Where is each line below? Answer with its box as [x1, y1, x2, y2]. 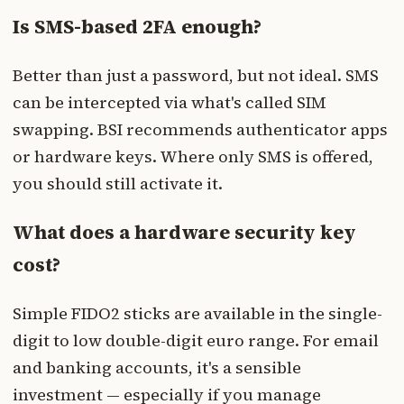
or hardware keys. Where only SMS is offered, [13, 145, 373, 169]
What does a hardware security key [13, 219, 356, 246]
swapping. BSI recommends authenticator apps [13, 118, 388, 142]
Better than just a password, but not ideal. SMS [13, 64, 379, 87]
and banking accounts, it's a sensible [13, 356, 301, 380]
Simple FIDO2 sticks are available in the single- [13, 302, 382, 326]
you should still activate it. [13, 172, 223, 196]
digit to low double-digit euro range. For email [13, 329, 379, 353]
